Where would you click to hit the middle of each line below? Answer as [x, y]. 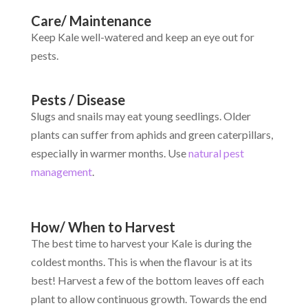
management [61, 172]
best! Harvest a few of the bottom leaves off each [147, 280]
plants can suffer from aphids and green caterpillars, [152, 135]
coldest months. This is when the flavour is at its [141, 262]
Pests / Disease [78, 100]
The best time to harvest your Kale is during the [141, 243]
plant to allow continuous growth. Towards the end [148, 299]
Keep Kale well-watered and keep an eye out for [142, 37]
